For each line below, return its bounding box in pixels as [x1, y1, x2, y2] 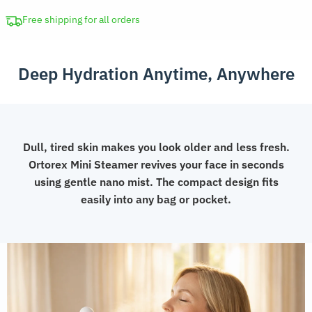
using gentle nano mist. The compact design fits [33, 175, 279, 189]
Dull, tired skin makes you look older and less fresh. [22, 140, 290, 155]
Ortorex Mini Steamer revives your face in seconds [28, 157, 284, 172]
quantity [5, 47, 47, 61]
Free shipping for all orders [22, 13, 140, 26]
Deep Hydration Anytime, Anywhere [17, 63, 295, 86]
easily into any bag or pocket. [81, 192, 231, 207]
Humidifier [5, 29, 57, 44]
